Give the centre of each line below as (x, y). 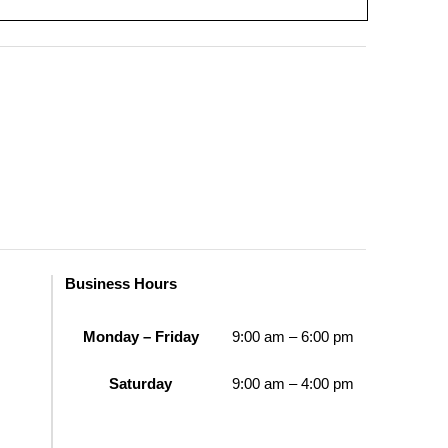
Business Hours (120, 283)
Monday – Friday (140, 336)
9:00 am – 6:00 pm (292, 336)
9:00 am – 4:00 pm (292, 383)
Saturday (141, 383)
